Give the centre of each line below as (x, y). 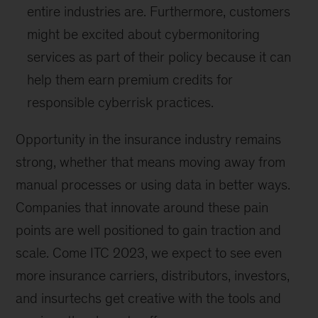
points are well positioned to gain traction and (149, 230)
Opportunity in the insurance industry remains (149, 139)
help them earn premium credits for (130, 79)
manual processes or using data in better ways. (153, 185)
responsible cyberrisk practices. (121, 102)
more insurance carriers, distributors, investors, (153, 275)
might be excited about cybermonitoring (144, 34)
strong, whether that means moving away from (151, 162)
